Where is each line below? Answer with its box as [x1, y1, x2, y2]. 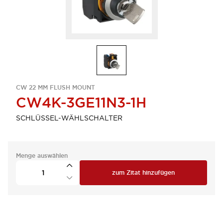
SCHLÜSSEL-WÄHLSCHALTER [16, 113, 122, 122]
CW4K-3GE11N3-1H [16, 94, 146, 111]
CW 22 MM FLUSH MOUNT [16, 84, 95, 92]
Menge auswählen [16, 152, 68, 160]
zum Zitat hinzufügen [112, 169, 175, 177]
